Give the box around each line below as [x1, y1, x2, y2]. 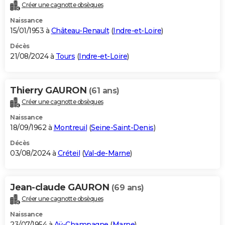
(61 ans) [88, 86, 120, 96]
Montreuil [53, 123, 87, 133]
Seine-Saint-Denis [91, 123, 154, 133]
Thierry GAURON [10, 85, 89, 96]
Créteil [57, 149, 80, 158]
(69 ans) [111, 183, 144, 193]
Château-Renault [51, 26, 109, 36]
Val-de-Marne [84, 149, 130, 158]
